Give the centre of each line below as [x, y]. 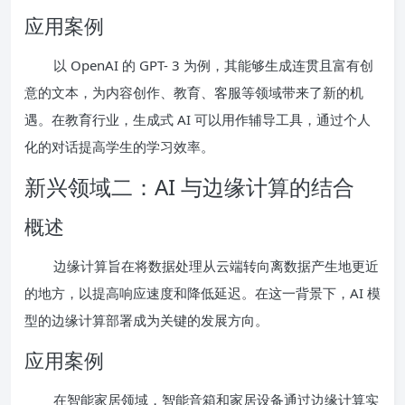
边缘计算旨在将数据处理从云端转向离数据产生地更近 [216, 265]
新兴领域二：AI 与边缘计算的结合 [189, 186]
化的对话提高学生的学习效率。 [119, 146]
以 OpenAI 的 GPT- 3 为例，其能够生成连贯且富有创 [213, 65]
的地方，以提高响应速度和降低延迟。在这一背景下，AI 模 [202, 292]
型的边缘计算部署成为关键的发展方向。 [146, 320]
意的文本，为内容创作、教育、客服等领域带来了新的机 [194, 92]
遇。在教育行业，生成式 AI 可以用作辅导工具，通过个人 [198, 119]
